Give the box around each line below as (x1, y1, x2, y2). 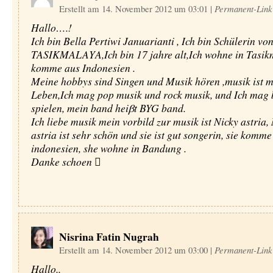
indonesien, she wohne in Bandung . (30, 141, 186, 155)
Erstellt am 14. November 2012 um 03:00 (58, 244, 210, 256)
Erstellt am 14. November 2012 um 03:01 (58, 2, 210, 15)
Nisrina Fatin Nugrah (58, 229, 159, 244)
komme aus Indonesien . (30, 60, 135, 75)
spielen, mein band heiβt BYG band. (30, 101, 186, 115)
